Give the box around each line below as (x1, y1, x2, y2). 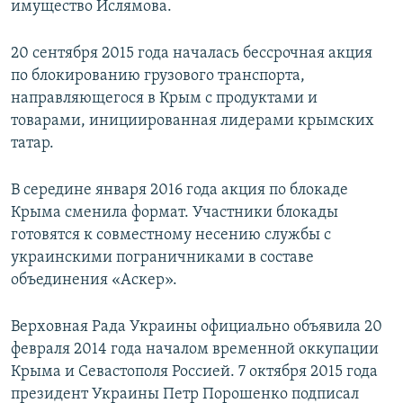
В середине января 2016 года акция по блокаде (11, 182, 348, 200)
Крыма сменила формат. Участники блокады (11, 204, 338, 222)
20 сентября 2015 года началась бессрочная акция (11, 45, 372, 63)
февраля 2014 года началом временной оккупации (11, 341, 379, 359)
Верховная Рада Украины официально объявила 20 (11, 318, 382, 336)
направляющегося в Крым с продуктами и (11, 90, 318, 108)
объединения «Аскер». (11, 272, 177, 290)
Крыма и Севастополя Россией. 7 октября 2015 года (11, 363, 378, 381)
